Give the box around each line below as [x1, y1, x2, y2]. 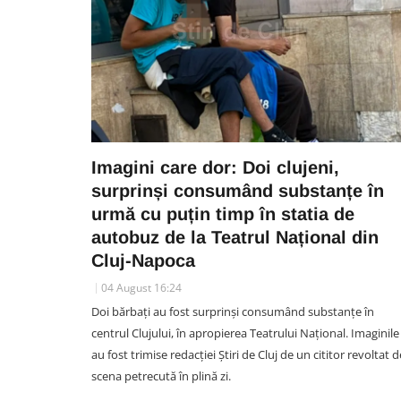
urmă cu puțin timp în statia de [91, 204, 354, 224]
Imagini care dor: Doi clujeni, [91, 158, 339, 177]
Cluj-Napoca [91, 251, 195, 270]
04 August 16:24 [101, 280, 182, 295]
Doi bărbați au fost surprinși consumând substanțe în [91, 303, 374, 320]
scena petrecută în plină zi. [91, 368, 231, 384]
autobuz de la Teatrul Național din [91, 227, 379, 247]
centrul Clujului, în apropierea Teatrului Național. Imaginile [91, 325, 399, 341]
